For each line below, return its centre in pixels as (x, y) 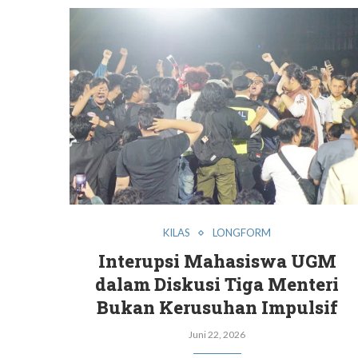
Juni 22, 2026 (217, 335)
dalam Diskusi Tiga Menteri (217, 284)
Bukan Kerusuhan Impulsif (217, 308)
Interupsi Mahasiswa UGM (217, 261)
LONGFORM (242, 233)
